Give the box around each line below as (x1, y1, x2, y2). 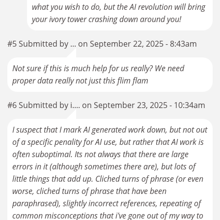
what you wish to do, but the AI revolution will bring (32, 1, 205, 13)
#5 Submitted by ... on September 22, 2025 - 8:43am (7, 38, 197, 50)
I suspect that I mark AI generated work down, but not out (12, 124, 207, 136)
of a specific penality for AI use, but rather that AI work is (12, 137, 204, 148)
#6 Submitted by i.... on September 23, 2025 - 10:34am (7, 100, 205, 111)
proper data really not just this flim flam (12, 75, 148, 86)
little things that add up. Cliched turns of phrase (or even (12, 173, 203, 185)
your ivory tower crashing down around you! (32, 14, 181, 25)
